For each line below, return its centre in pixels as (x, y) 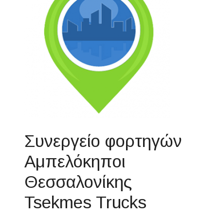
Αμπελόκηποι (75, 161)
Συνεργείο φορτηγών (103, 141)
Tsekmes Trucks (86, 202)
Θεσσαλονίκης (78, 182)
